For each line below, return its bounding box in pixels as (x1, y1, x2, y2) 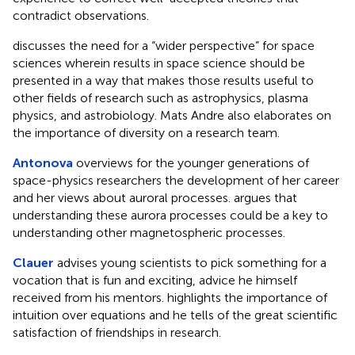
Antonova (13, 155, 73, 170)
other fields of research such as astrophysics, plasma (13, 90, 308, 105)
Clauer (13, 254, 54, 270)
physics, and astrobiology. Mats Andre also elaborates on (13, 107, 331, 123)
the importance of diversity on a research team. (13, 124, 280, 140)
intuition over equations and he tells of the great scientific (13, 307, 338, 323)
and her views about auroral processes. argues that (13, 189, 297, 205)
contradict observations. (13, 7, 149, 23)
